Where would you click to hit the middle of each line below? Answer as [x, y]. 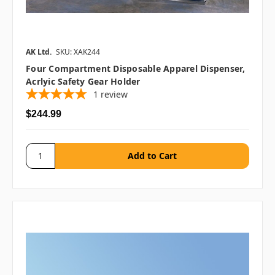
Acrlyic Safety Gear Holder [83, 81]
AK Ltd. [39, 52]
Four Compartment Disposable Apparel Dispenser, [136, 68]
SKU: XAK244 [78, 52]
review [114, 94]
